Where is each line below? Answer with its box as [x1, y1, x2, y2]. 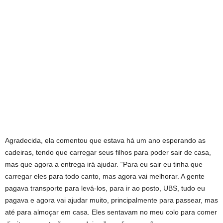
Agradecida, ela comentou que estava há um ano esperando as [5, 136, 206, 144]
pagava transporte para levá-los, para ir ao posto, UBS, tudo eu [5, 184, 205, 192]
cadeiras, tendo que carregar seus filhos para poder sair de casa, [5, 148, 211, 156]
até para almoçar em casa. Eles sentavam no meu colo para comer [5, 208, 217, 216]
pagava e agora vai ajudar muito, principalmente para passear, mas [5, 196, 218, 204]
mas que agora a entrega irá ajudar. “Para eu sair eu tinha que [5, 160, 203, 168]
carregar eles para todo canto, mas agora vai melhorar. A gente [5, 172, 205, 180]
